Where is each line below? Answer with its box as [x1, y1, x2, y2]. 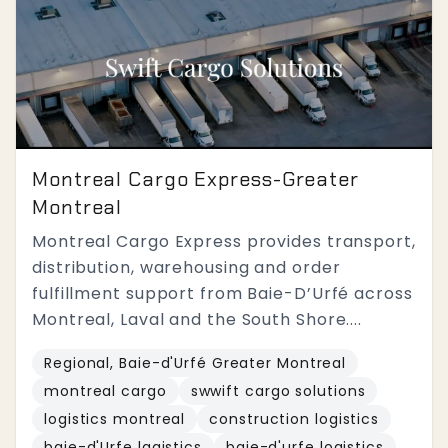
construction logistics [209, 409, 380, 429]
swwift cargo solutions [190, 381, 366, 401]
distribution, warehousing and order [32, 256, 341, 279]
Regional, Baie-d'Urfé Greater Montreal [44, 353, 347, 373]
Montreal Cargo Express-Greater [32, 166, 359, 192]
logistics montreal [44, 409, 186, 429]
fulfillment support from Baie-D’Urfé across [32, 282, 413, 305]
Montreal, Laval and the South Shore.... [32, 308, 363, 331]
